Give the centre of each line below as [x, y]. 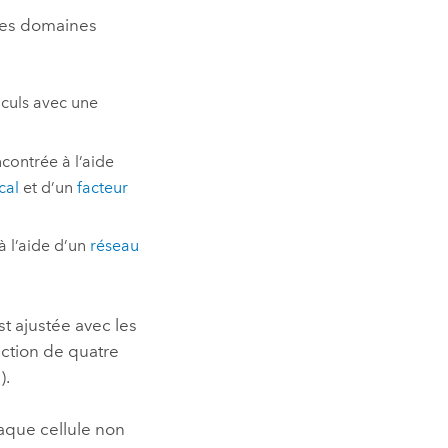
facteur [102, 187]
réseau [114, 246]
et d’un [47, 187]
